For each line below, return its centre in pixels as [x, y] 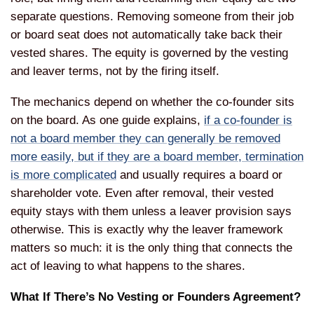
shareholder [43, 193]
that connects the [247, 247]
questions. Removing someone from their [169, 16]
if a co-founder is [248, 120]
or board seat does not [71, 34]
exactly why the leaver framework [195, 229]
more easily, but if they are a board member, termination [157, 156]
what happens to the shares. [171, 266]
